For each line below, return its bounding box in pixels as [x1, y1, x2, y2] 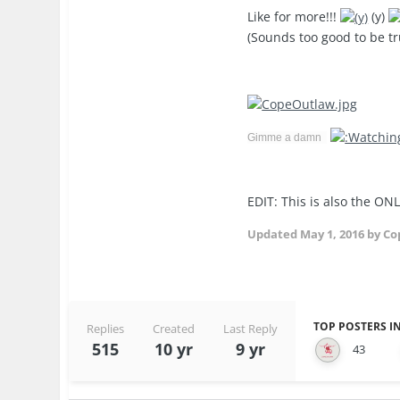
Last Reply [223, 321, 279, 337]
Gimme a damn [247, 130, 328, 144]
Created [153, 321, 196, 337]
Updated [247, 225, 301, 242]
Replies [87, 321, 125, 337]
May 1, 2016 [300, 225, 365, 242]
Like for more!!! [247, 7, 341, 25]
